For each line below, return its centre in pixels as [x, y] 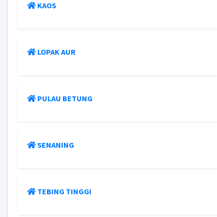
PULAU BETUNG [65, 98]
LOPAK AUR [56, 52]
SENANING [55, 145]
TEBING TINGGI [64, 191]
